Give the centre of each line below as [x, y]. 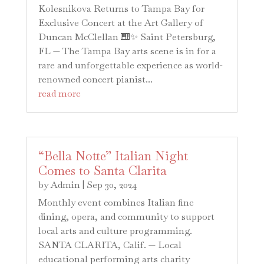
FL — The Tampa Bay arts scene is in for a [127, 51]
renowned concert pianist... [95, 79]
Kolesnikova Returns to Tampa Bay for [121, 8]
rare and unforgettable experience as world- [130, 65]
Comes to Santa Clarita [102, 171]
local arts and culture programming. [115, 231]
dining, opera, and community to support [126, 217]
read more [59, 93]
